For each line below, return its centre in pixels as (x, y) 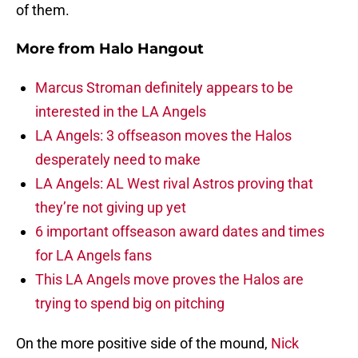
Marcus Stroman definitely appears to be (164, 88)
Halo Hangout (151, 49)
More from (58, 49)
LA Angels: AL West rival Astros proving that (174, 184)
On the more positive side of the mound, (143, 344)
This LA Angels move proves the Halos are (169, 280)
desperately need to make (118, 160)
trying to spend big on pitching (130, 304)
